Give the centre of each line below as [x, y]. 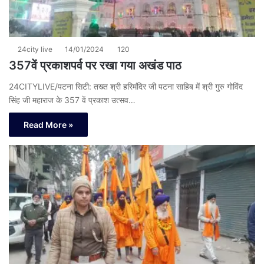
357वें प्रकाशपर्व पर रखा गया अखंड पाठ [95, 66]
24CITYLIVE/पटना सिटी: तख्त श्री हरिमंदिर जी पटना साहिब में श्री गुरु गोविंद [126, 87]
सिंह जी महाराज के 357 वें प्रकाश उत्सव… [72, 100]
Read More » [48, 125]
